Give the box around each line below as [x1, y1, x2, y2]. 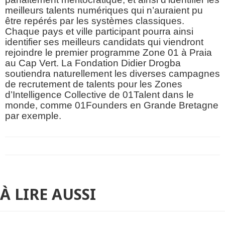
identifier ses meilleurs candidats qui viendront [5, 37, 203, 48]
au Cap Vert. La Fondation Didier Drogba [5, 58, 181, 69]
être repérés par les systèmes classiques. [5, 16, 184, 27]
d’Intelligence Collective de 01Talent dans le [5, 89, 194, 100]
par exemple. [5, 110, 61, 122]
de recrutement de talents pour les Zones [5, 79, 182, 90]
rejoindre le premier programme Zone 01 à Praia [5, 47, 212, 58]
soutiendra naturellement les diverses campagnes [5, 68, 220, 79]
